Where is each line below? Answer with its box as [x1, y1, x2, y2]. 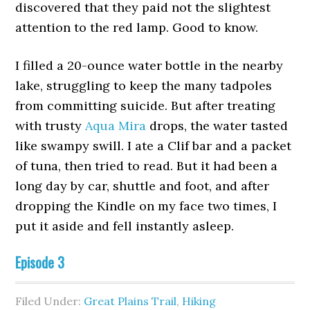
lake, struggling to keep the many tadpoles [15, 77, 273, 93]
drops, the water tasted [146, 117, 289, 134]
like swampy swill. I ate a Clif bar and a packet [15, 137, 292, 154]
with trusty [15, 117, 86, 134]
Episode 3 [15, 251, 65, 273]
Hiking [182, 293, 217, 308]
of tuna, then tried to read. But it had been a [15, 157, 278, 174]
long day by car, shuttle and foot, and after [15, 177, 270, 194]
